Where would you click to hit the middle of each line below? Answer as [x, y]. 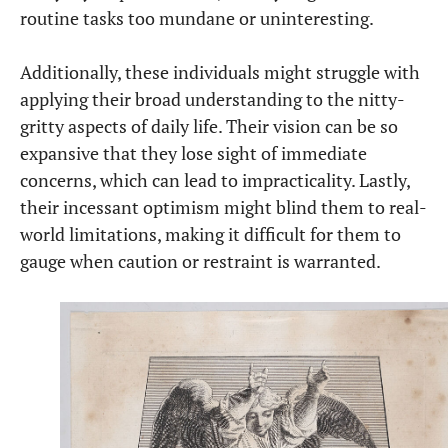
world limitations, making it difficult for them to [210, 234]
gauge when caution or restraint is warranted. [200, 261]
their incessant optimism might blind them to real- [223, 207]
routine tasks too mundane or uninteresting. [197, 18]
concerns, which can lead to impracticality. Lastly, [215, 180]
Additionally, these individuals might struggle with [220, 72]
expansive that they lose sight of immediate [193, 153]
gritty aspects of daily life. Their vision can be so [209, 126]
